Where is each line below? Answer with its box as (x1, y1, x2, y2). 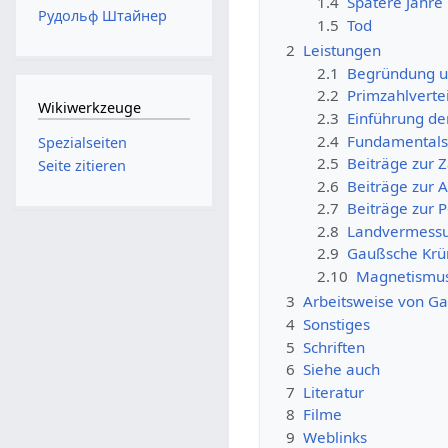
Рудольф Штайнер (37, 6, 167, 25)
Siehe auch (303, 359, 381, 380)
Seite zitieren (37, 155, 126, 175)
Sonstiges (303, 313, 371, 334)
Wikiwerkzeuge (37, 98, 141, 118)
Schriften (303, 336, 366, 357)
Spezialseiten (37, 132, 127, 152)
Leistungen (303, 40, 382, 61)
